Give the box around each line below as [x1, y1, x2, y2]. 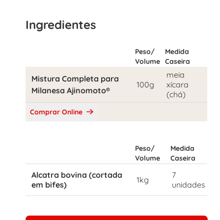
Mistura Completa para [31, 74, 119, 83]
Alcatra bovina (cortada [31, 170, 122, 180]
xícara [166, 80, 189, 89]
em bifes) [31, 180, 67, 190]
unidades [172, 180, 205, 190]
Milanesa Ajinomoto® [31, 85, 110, 95]
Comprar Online [30, 108, 84, 116]
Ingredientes [26, 17, 96, 32]
